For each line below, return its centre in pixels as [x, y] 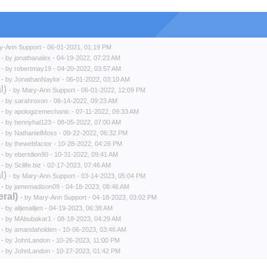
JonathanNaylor [37, 79]
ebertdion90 [31, 154]
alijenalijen [29, 208]
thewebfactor [33, 144]
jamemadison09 [37, 187]
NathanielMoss [36, 133]
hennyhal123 [33, 122]
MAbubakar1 [33, 219]
